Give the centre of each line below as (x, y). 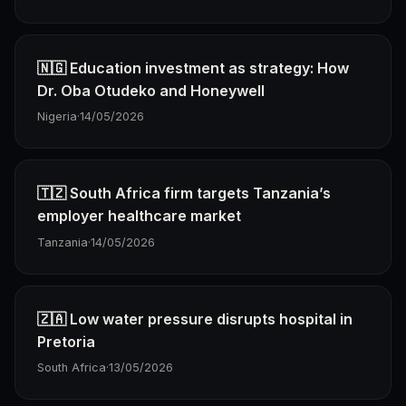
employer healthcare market (139, 216)
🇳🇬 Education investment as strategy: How (193, 68)
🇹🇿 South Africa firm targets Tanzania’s (184, 193)
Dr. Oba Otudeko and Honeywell (151, 90)
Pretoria (66, 341)
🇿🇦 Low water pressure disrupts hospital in (195, 319)
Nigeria (57, 117)
